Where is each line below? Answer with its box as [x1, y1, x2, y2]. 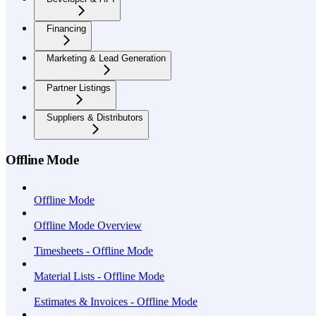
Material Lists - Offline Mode [34, 270, 164, 282]
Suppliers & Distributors [47, 111, 143, 123]
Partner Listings [47, 82, 111, 93]
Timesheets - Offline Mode [34, 245, 153, 257]
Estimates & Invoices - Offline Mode [34, 296, 197, 308]
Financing [47, 23, 86, 34]
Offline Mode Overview [34, 219, 142, 231]
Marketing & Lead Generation [47, 52, 166, 63]
